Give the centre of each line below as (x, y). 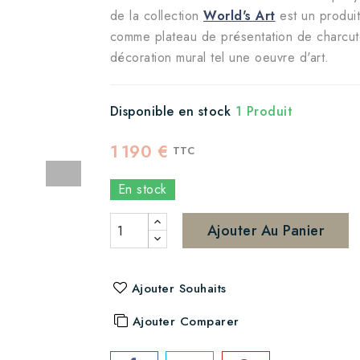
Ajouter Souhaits (179, 288)
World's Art (239, 16)
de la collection (156, 16)
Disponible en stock (170, 111)
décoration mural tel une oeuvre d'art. (219, 57)
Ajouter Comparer (186, 321)
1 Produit (264, 111)
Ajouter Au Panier (265, 231)
